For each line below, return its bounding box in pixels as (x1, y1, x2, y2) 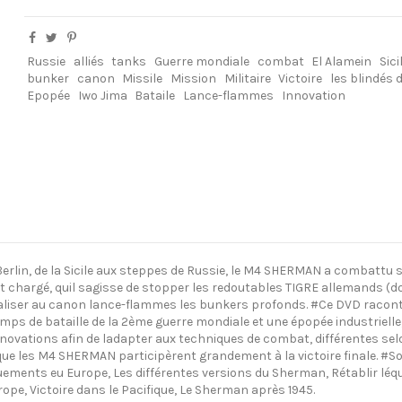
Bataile (135, 87, 176, 103)
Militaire (223, 70, 271, 86)
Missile (122, 70, 163, 86)
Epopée (27, 87, 71, 103)
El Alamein (311, 53, 372, 69)
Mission (170, 70, 216, 86)
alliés (73, 53, 104, 69)
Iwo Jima (77, 87, 127, 103)
